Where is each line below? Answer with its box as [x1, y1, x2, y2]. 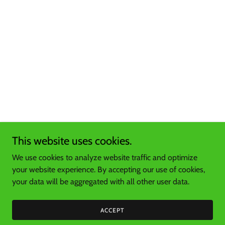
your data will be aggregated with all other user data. [12, 177, 189, 186]
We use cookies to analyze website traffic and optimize [12, 153, 197, 162]
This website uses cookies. [12, 134, 132, 148]
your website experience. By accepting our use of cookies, [12, 165, 205, 174]
